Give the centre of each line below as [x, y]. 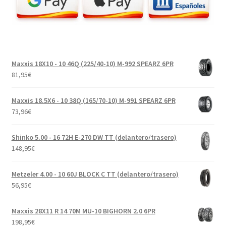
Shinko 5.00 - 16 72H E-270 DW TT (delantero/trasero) [94, 137]
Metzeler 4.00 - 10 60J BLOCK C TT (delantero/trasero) [95, 174]
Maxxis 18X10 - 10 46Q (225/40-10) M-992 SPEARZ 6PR [92, 64]
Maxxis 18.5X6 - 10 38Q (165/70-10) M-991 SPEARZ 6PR [93, 101]
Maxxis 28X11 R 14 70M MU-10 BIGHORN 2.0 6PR [83, 211]
